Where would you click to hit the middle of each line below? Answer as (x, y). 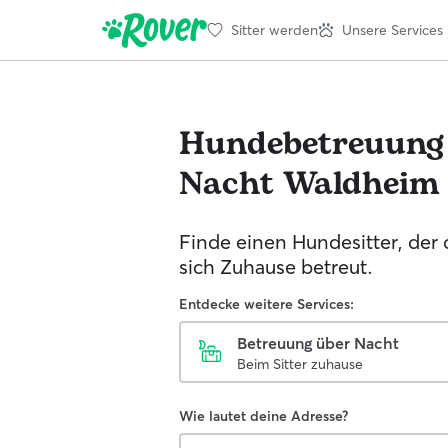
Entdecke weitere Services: (266, 304)
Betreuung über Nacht (318, 343)
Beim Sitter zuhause (300, 364)
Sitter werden (274, 29)
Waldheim (361, 184)
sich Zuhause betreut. (276, 266)
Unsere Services (392, 29)
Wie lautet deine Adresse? (263, 416)
